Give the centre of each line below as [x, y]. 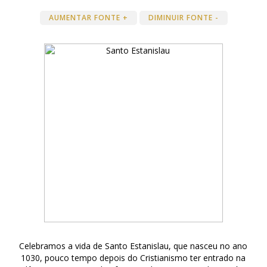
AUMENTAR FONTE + [88, 18]
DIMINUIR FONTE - [183, 18]
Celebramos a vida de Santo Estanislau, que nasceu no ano [133, 246]
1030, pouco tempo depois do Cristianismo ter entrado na [133, 258]
